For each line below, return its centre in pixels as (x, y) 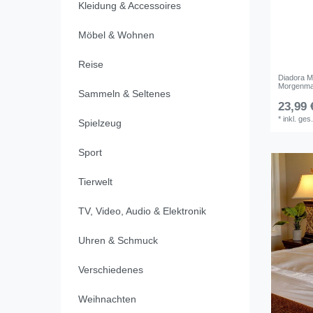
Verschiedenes (110, 270)
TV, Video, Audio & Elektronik (142, 211)
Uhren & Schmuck (118, 241)
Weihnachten (107, 299)
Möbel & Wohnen (116, 35)
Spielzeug (100, 123)
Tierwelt (95, 182)
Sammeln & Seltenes (124, 94)
